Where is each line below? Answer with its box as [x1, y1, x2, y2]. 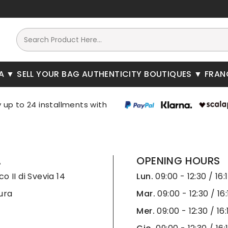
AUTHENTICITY [81, 68, 142, 80]
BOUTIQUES [144, 68, 194, 80]
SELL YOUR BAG [17, 68, 80, 80]
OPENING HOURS [136, 154, 220, 168]
